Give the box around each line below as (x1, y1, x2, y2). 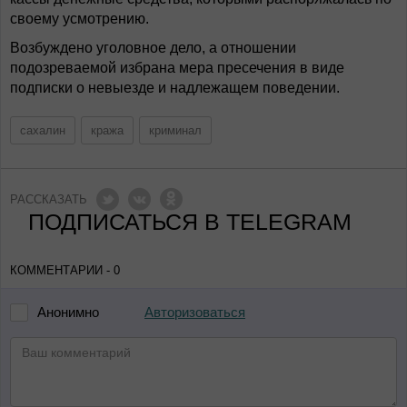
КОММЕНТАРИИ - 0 (10, 263, 120, 277)
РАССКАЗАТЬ (10, 192, 87, 206)
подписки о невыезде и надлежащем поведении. (10, 79, 340, 95)
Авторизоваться (144, 304, 245, 320)
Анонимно (37, 305, 99, 321)
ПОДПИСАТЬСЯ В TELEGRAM (28, 209, 352, 235)
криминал (149, 123, 202, 137)
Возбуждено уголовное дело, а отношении (10, 39, 296, 55)
